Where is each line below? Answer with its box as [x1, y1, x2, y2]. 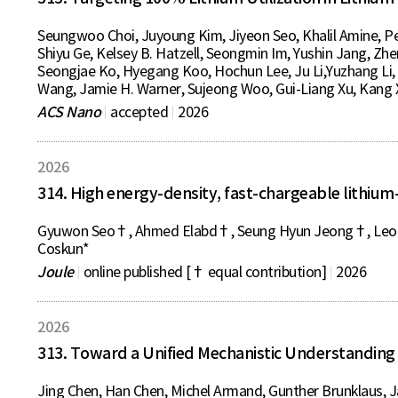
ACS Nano [37, 103, 100, 121]
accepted [110, 103, 168, 121]
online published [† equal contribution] [83, 263, 326, 281]
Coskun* [37, 240, 89, 258]
